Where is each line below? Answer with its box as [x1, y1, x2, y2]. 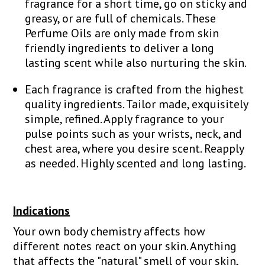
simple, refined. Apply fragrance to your [25, 111, 224, 127]
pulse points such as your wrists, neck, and [25, 125, 243, 141]
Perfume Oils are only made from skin [25, 25, 219, 41]
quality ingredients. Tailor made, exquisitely [25, 96, 248, 112]
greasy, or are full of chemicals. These [25, 10, 216, 26]
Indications [13, 202, 70, 218]
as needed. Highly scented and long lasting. [25, 155, 247, 171]
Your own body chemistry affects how [13, 223, 206, 239]
